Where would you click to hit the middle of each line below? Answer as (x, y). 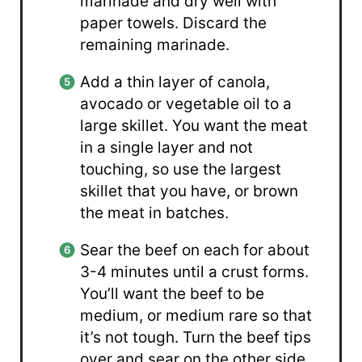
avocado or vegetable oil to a (186, 103)
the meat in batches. (155, 213)
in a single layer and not (167, 147)
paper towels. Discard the (174, 23)
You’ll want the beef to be (173, 293)
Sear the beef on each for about (195, 250)
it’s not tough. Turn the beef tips (196, 337)
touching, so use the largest (181, 169)
